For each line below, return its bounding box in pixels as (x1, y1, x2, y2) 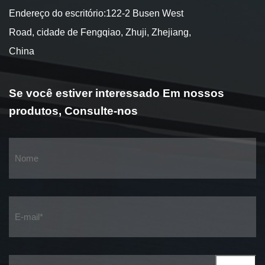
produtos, (9, 105, 64, 118)
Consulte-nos (64, 105, 138, 118)
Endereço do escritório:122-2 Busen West (9, 8, 183, 19)
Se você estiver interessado (9, 87, 163, 100)
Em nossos (163, 87, 224, 100)
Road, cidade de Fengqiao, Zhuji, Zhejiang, (9, 27, 191, 38)
